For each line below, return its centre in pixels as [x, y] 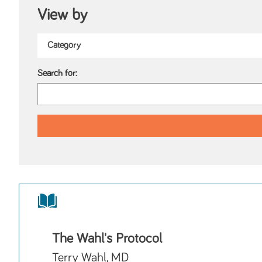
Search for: [57, 74]
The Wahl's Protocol [107, 239]
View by [62, 15]
